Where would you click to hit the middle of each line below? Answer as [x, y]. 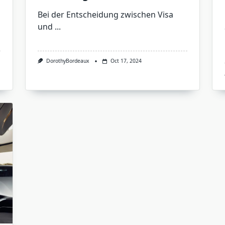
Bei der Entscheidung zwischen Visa [105, 15]
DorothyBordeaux [68, 61]
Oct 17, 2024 [126, 61]
